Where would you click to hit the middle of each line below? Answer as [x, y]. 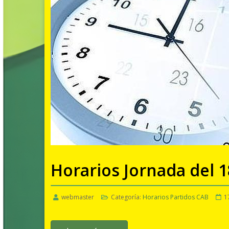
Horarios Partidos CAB [176, 197]
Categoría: [126, 197]
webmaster [78, 197]
